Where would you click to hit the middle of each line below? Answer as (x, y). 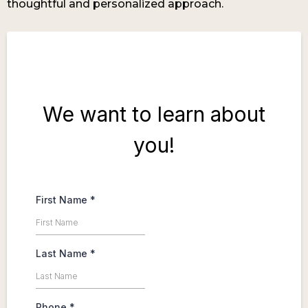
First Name (63, 210)
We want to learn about (154, 124)
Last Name (63, 263)
